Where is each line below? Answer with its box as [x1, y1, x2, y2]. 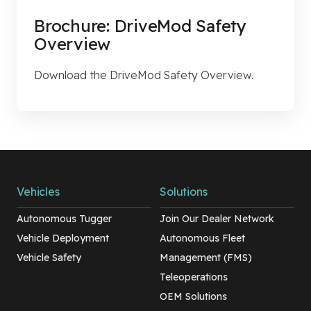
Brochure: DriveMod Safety [34, 15, 246, 37]
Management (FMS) [160, 251, 252, 264]
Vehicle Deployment [17, 232, 109, 245]
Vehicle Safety [17, 251, 81, 264]
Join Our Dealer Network [160, 212, 274, 226]
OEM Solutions [160, 290, 227, 303]
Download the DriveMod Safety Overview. [34, 68, 253, 83]
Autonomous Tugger [17, 212, 112, 226]
